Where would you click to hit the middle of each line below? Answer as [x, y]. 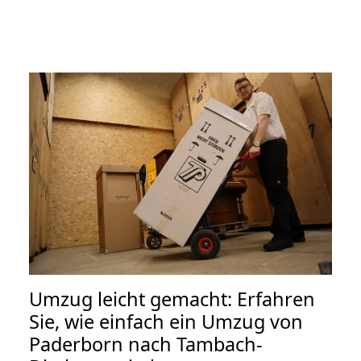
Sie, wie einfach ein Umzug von [166, 321]
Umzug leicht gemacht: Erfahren [172, 299]
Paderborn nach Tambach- [146, 344]
